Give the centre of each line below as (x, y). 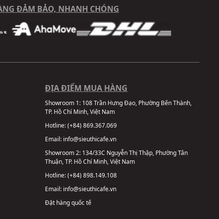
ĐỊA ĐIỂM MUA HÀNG (86, 88)
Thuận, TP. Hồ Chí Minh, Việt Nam (90, 161)
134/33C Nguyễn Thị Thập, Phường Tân (135, 153)
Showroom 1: (64, 103)
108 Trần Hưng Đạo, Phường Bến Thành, (137, 103)
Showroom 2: (64, 153)
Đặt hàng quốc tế (68, 202)
